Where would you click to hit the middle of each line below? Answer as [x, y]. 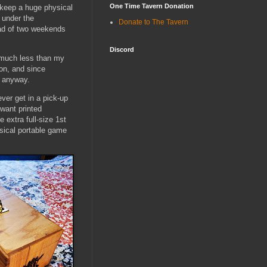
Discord [122, 49]
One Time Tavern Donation [152, 6]
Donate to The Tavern [153, 22]
